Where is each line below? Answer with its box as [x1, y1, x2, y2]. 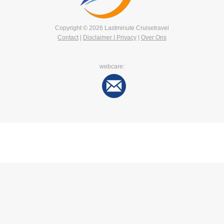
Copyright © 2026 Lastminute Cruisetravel [55, 24, 169, 31]
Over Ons [141, 33, 166, 41]
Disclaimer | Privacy [83, 33, 136, 41]
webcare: [99, 62, 124, 70]
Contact [57, 33, 78, 41]
